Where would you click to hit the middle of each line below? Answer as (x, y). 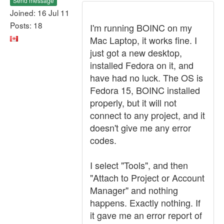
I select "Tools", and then (139, 165)
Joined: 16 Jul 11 (40, 12)
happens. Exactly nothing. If (145, 202)
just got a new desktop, (136, 52)
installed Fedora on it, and (142, 65)
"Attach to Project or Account (147, 177)
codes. (103, 140)
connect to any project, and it (147, 115)
